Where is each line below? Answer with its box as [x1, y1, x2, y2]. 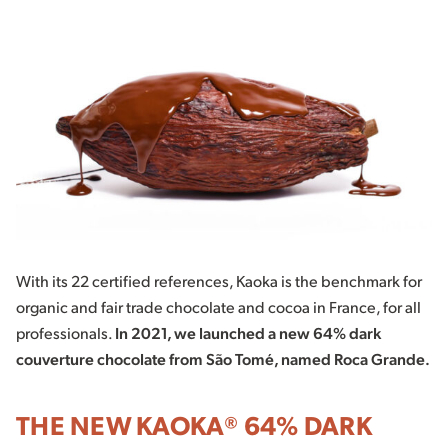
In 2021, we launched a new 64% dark [115, 321, 381, 343]
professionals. [16, 321, 115, 343]
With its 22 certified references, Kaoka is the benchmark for [16, 269, 422, 291]
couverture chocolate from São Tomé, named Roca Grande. [16, 347, 430, 369]
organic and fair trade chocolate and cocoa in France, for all [16, 295, 421, 317]
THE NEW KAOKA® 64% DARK [16, 406, 372, 441]
